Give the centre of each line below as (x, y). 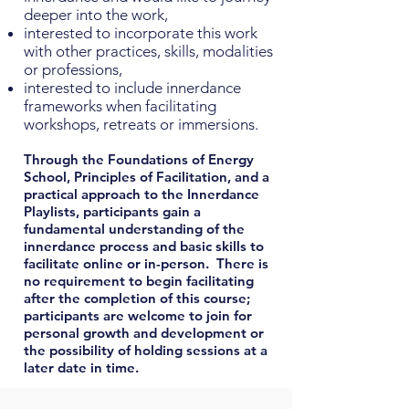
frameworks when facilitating (120, 106)
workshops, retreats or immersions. (141, 125)
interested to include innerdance (132, 88)
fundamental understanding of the (134, 229)
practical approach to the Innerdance (142, 194)
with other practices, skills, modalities (148, 52)
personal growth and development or (144, 333)
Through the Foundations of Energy (139, 160)
